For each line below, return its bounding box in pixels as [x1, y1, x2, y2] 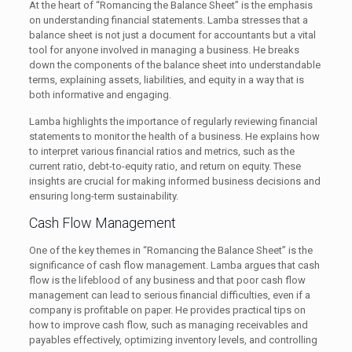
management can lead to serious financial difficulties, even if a [28, 289, 310, 301]
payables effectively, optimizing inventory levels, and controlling [28, 334, 317, 346]
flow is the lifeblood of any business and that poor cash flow [28, 274, 306, 286]
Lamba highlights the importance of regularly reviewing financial [28, 115, 317, 127]
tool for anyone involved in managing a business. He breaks [28, 44, 299, 56]
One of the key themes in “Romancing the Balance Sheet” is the [28, 244, 313, 256]
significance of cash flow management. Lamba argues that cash [28, 259, 320, 271]
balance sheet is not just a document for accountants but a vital [28, 29, 316, 41]
